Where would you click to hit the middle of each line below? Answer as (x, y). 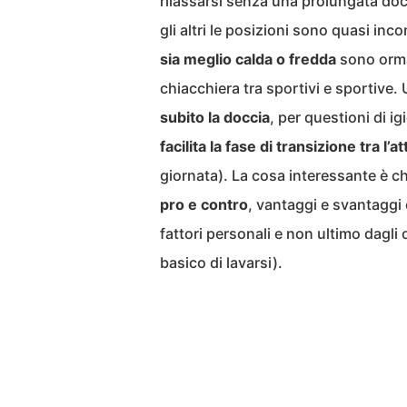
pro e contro (204, 204)
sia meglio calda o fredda (248, 59)
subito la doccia (215, 117)
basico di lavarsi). (221, 263)
